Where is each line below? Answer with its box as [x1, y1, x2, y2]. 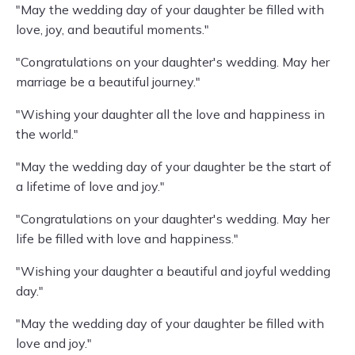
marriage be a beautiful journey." [16, 74, 200, 90]
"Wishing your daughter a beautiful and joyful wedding [16, 263, 330, 279]
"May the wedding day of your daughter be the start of [16, 158, 331, 174]
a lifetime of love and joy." [16, 178, 165, 194]
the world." [16, 126, 78, 142]
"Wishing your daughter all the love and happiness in [16, 106, 325, 122]
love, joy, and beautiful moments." [16, 21, 209, 37]
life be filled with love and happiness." [16, 231, 239, 246]
